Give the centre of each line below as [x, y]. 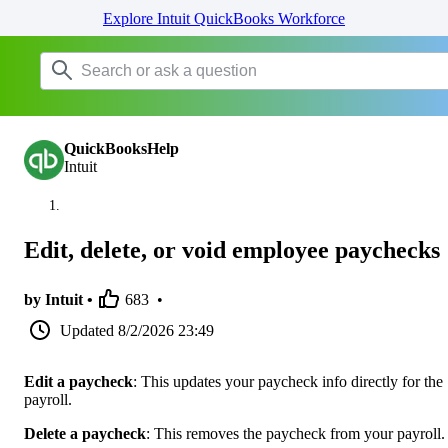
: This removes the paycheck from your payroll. [295, 433]
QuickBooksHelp [121, 148]
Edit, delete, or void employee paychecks [232, 249]
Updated [87, 330]
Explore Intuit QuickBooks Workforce [224, 18]
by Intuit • [58, 299]
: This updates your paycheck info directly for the [288, 381]
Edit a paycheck [78, 381]
